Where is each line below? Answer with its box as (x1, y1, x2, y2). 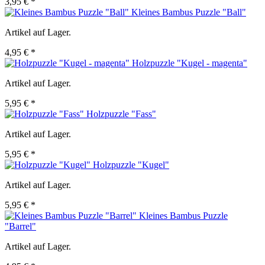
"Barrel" (5, 221, 36, 232)
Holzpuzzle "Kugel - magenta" (132, 58, 247, 69)
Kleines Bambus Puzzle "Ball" (131, 7, 246, 18)
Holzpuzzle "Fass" (86, 109, 156, 119)
